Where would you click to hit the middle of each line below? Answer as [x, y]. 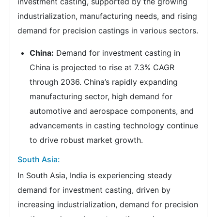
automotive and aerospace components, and [112, 111]
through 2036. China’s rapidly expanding [104, 82]
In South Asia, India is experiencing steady [95, 175]
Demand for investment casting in [117, 53]
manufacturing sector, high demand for [101, 96]
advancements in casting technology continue [114, 125]
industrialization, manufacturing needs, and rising [107, 16]
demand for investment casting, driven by [94, 190]
